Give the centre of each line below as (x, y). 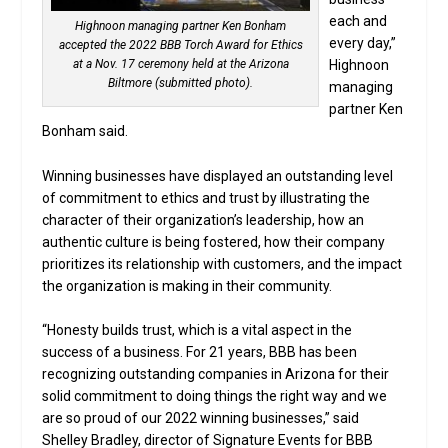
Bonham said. (85, 131)
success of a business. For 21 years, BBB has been (200, 352)
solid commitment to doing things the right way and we (215, 396)
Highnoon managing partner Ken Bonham (181, 26)
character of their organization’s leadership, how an (203, 219)
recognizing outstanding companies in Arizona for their (216, 374)
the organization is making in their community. (187, 285)
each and (358, 21)
